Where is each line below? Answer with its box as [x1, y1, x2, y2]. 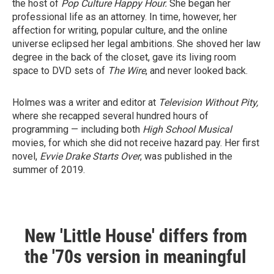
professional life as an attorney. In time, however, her [12, 11, 237, 23]
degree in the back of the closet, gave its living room [12, 51, 236, 63]
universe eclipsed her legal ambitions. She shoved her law [12, 38, 261, 50]
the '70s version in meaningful [24, 246, 246, 267]
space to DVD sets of [12, 65, 108, 76]
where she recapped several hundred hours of [12, 110, 209, 122]
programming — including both [12, 124, 143, 135]
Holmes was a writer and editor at [12, 97, 158, 108]
